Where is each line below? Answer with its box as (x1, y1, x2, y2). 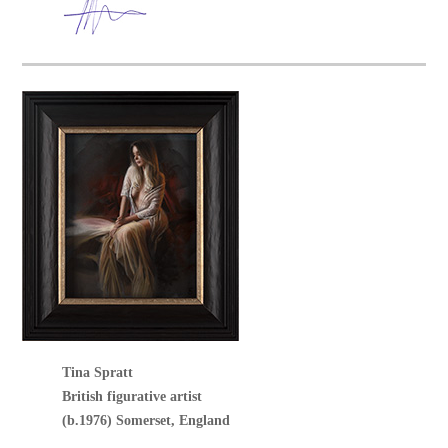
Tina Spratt (62, 365, 134, 381)
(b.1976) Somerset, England (62, 413, 231, 429)
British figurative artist (62, 389, 203, 405)
